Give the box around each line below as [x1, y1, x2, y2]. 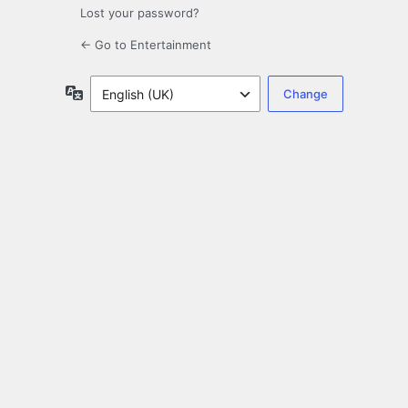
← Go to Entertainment [80, 37, 211, 53]
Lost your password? [80, 5, 199, 21]
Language [82, 84, 143, 100]
